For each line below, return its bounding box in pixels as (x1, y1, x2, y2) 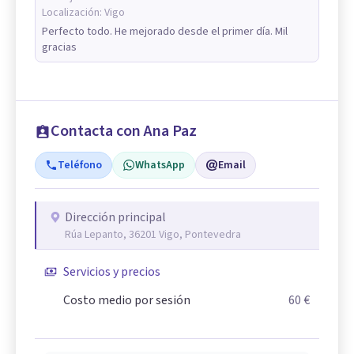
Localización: (42, 5, 104, 21)
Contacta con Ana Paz (51, 120, 197, 143)
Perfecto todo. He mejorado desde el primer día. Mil (42, 24, 288, 40)
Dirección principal (65, 209, 166, 227)
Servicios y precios (63, 263, 160, 281)
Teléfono (58, 157, 102, 174)
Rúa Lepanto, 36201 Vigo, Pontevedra (65, 227, 241, 243)
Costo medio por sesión (63, 292, 190, 310)
